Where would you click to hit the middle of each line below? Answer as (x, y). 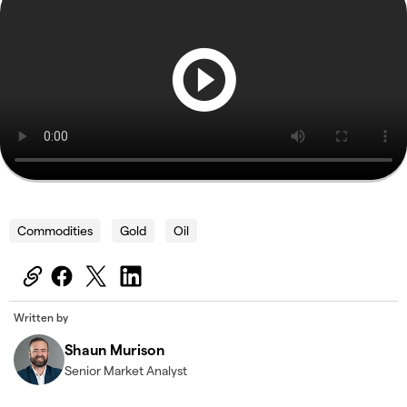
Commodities (55, 231)
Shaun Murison (114, 350)
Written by (41, 318)
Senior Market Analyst (126, 371)
